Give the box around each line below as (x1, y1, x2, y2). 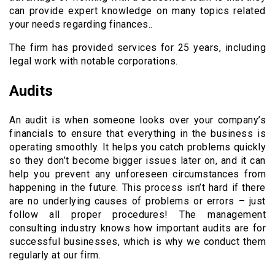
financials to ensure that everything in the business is (9, 128, 266, 140)
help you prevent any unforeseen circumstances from (9, 168, 266, 180)
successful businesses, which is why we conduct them (9, 236, 266, 248)
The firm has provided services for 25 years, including (9, 42, 266, 54)
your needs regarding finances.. (9, 18, 153, 31)
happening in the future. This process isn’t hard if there (9, 182, 266, 194)
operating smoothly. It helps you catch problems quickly (9, 141, 266, 153)
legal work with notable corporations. (9, 55, 178, 68)
